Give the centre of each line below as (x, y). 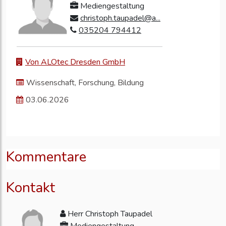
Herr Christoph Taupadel (109, 214)
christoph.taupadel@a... (120, 18)
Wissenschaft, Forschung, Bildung (85, 82)
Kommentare (46, 157)
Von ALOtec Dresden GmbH (75, 62)
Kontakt (31, 187)
